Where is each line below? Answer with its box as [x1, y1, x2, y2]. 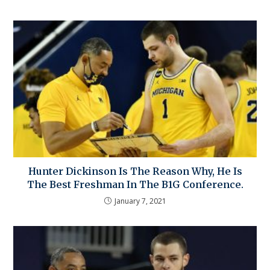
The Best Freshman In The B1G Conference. [27, 178, 243, 191]
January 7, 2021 [114, 196, 166, 207]
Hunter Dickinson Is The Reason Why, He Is [28, 165, 242, 178]
